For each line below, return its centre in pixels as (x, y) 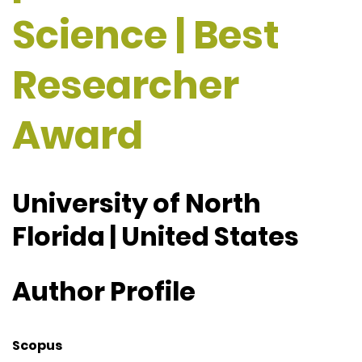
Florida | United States (156, 237)
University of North (137, 204)
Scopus (37, 346)
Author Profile (104, 291)
